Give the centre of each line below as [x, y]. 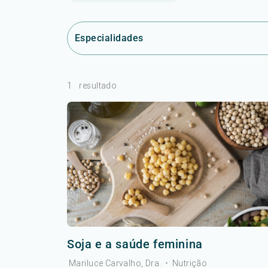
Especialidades [109, 38]
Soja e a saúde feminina [135, 244]
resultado [98, 86]
